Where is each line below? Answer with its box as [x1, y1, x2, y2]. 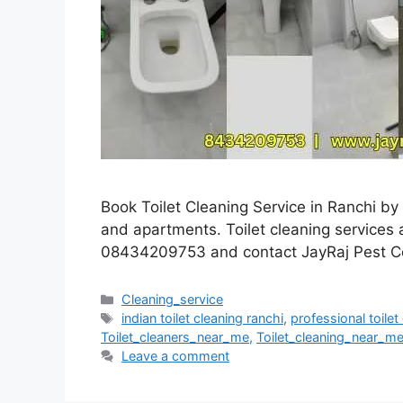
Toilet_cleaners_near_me [101, 329, 249, 345]
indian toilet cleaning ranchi [121, 310, 284, 327]
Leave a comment [121, 348, 230, 364]
